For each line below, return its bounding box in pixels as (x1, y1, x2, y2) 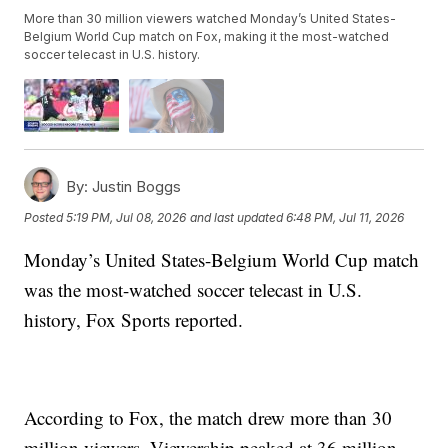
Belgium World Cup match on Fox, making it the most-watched (24, 29, 390, 45)
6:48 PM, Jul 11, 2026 (286, 209, 405, 225)
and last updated (190, 209, 284, 225)
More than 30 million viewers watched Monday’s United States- (24, 11, 397, 27)
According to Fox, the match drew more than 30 (24, 404, 393, 430)
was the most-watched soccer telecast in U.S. (24, 276, 363, 302)
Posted (24, 209, 67, 225)
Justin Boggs (88, 176, 182, 196)
